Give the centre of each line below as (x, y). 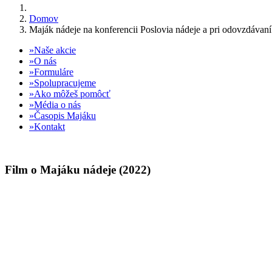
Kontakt (49, 127)
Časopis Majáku (65, 116)
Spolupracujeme (65, 83)
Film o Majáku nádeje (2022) (78, 169)
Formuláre (54, 72)
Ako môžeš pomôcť (72, 94)
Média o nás (57, 105)
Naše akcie (55, 50)
